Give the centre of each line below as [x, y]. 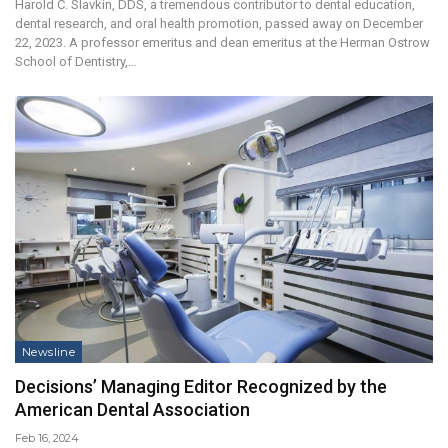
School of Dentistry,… [76, 61]
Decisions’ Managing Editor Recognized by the [201, 387]
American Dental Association [132, 410]
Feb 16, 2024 [47, 438]
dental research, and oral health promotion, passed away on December [219, 23]
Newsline [49, 352]
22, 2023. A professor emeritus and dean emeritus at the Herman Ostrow [222, 42]
